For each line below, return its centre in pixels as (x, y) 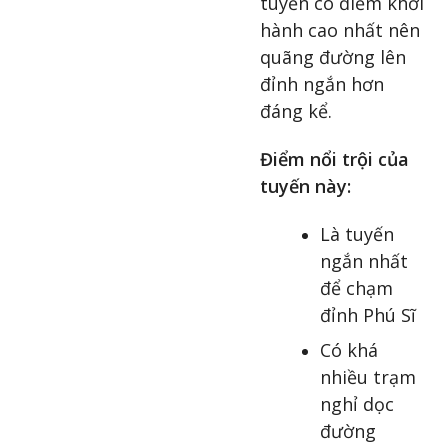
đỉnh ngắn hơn (322, 84)
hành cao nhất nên (340, 30)
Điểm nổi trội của (334, 159)
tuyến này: (305, 186)
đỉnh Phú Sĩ (368, 314)
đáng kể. (296, 111)
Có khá (349, 349)
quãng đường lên (333, 57)
